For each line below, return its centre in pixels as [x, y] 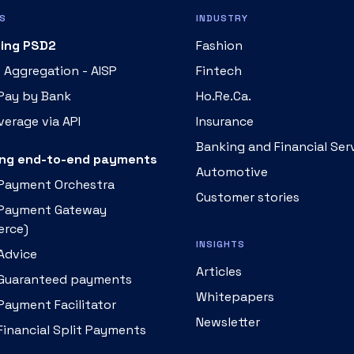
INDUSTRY [222, 18]
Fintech [219, 71]
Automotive [232, 172]
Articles [219, 271]
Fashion [219, 45]
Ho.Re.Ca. [224, 96]
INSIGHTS [220, 244]
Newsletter [228, 322]
